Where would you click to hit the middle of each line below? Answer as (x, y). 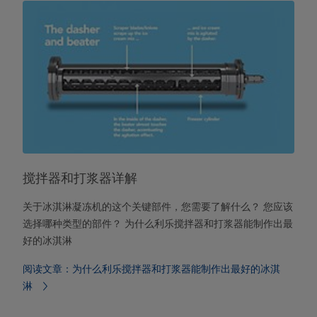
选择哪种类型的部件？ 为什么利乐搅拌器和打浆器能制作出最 (158, 224)
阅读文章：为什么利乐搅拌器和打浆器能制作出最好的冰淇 (151, 269)
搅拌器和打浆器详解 (80, 179)
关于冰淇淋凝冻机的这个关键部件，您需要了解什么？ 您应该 (158, 207)
